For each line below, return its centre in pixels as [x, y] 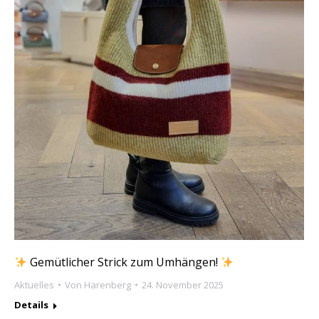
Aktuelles [34, 285]
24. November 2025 [183, 285]
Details [31, 305]
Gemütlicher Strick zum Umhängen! [124, 262]
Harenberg [108, 285]
